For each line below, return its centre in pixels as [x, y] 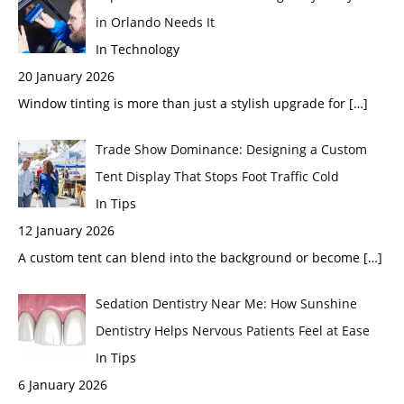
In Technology [137, 49]
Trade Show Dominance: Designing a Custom [231, 149]
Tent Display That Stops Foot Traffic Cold [217, 176]
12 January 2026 [66, 230]
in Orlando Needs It [155, 22]
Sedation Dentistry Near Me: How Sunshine [226, 303]
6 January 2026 [63, 384]
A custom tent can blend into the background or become [191, 257]
